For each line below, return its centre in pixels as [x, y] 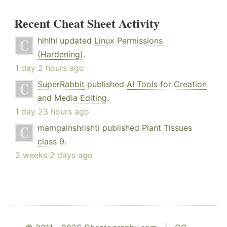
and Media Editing [72, 98]
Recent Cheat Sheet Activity [87, 23]
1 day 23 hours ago [52, 112]
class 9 [51, 142]
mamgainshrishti [69, 128]
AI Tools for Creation [167, 84]
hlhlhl [47, 41]
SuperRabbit [61, 84]
